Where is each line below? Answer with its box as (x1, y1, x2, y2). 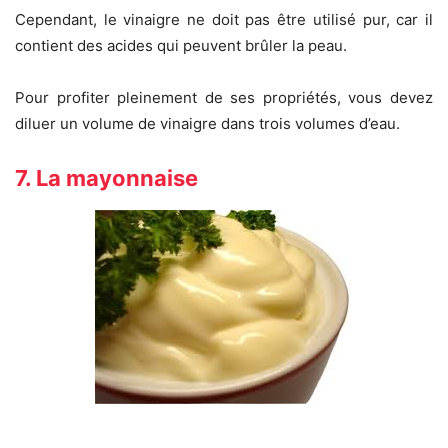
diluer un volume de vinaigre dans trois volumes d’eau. (15, 114, 400, 134)
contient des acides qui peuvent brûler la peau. (15, 36, 347, 56)
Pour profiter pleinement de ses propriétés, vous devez (15, 88, 433, 108)
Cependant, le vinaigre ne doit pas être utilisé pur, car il (15, 10, 433, 30)
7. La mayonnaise (15, 165, 198, 192)
